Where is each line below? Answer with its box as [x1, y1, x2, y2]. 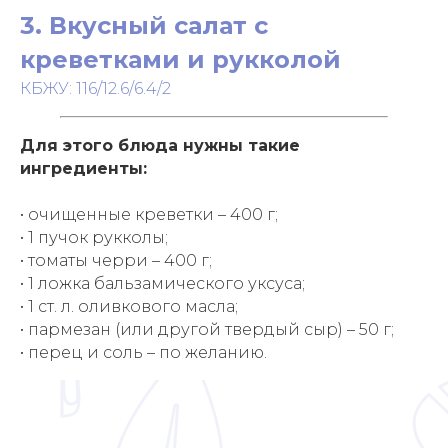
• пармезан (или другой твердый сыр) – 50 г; [20, 320, 394, 339]
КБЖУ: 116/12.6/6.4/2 [20, 79, 171, 98]
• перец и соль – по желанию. [20, 343, 267, 362]
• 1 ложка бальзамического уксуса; [20, 274, 305, 293]
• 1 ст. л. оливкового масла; [20, 297, 238, 316]
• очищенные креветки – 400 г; [20, 205, 278, 224]
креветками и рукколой [20, 45, 341, 74]
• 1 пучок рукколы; [20, 228, 168, 247]
